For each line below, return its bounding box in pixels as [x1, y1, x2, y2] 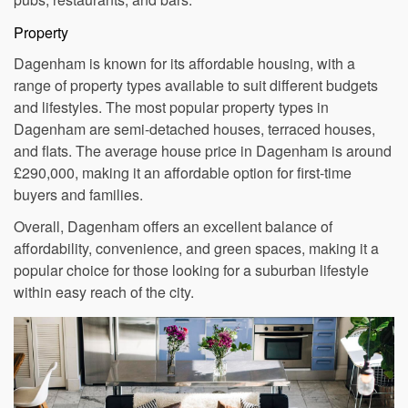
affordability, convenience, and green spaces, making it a [14, 261, 379, 283]
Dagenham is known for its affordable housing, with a [14, 77, 355, 98]
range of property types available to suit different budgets [14, 99, 378, 120]
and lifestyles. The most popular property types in [14, 121, 329, 142]
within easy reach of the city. [14, 305, 194, 327]
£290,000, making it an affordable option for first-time [14, 187, 352, 208]
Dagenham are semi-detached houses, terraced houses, [14, 143, 375, 164]
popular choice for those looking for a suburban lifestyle [14, 283, 369, 305]
